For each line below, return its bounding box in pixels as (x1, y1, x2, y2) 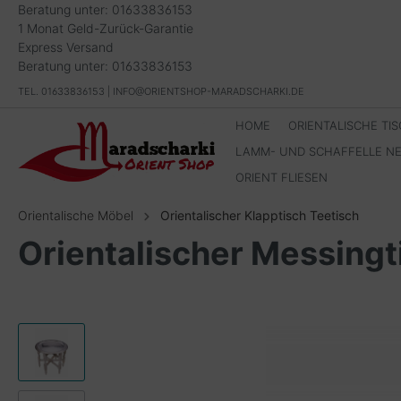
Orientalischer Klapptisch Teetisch (160, 208, 359, 223)
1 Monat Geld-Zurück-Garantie (18, 21, 193, 36)
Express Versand (18, 39, 114, 55)
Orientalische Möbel (18, 208, 133, 223)
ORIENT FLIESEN (235, 170, 328, 184)
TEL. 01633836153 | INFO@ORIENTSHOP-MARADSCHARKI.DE (18, 85, 304, 98)
